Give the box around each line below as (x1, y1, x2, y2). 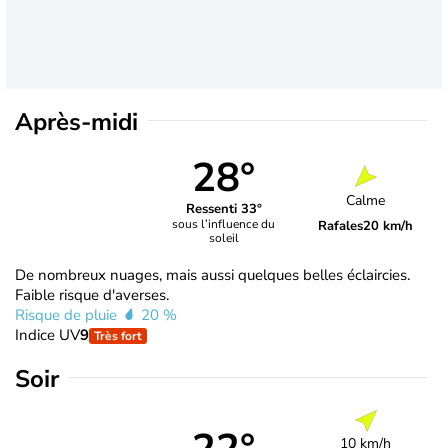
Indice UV (15, 324, 80, 345)
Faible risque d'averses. (15, 284, 169, 305)
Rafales (318, 217, 364, 236)
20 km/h (363, 217, 414, 236)
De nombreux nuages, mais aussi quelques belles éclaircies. (15, 264, 410, 285)
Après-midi (15, 105, 138, 138)
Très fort (94, 327, 142, 344)
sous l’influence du (172, 216, 276, 233)
